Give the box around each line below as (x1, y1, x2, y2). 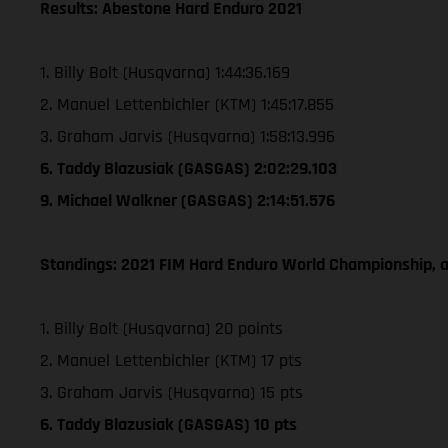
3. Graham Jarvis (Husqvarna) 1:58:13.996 (40, 124, 335, 148)
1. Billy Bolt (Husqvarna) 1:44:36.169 (40, 60, 290, 84)
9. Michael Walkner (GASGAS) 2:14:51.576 (40, 188, 335, 212)
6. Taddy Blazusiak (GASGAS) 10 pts (40, 412, 297, 436)
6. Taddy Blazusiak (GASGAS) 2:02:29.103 (40, 156, 337, 180)
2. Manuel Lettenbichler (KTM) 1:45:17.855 (40, 92, 334, 116)
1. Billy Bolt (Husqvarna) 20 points (40, 316, 283, 340)
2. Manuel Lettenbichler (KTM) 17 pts (40, 348, 302, 372)
